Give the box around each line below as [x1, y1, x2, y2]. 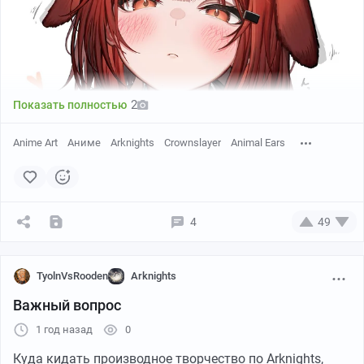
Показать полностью [13, 98, 127, 112]
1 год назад [36, 323, 93, 336]
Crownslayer [164, 136, 221, 149]
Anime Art [13, 136, 58, 149]
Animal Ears [231, 136, 285, 149]
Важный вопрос [13, 297, 121, 314]
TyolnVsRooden [37, 270, 108, 283]
